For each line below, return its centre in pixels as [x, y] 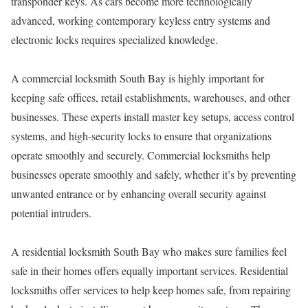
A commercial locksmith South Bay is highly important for [137, 78]
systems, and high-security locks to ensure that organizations [141, 136]
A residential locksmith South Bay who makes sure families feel [149, 251]
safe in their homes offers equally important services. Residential [150, 271]
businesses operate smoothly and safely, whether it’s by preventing [154, 174]
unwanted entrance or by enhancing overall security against [139, 194]
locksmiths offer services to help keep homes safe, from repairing [151, 290]
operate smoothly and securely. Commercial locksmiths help [141, 155]
